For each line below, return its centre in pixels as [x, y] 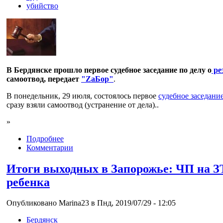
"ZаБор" [97, 79]
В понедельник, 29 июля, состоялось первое [82, 96]
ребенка [28, 182]
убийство [42, 5]
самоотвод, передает [44, 79]
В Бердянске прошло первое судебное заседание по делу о [109, 70]
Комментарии [50, 147]
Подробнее [45, 138]
